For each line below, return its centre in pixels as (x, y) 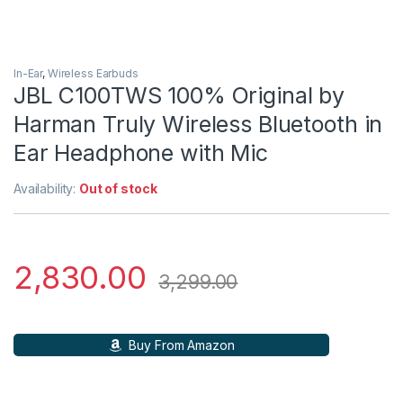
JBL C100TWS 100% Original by (179, 96)
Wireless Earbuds (93, 74)
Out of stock (118, 189)
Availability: (47, 189)
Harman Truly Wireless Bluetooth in (198, 125)
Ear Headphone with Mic (141, 153)
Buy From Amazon (180, 345)
